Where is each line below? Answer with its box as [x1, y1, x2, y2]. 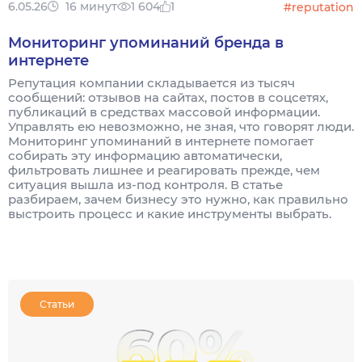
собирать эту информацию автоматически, [8, 148, 282, 163]
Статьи [40, 298, 74, 310]
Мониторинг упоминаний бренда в [8, 34, 284, 52]
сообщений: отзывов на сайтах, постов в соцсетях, [8, 90, 328, 105]
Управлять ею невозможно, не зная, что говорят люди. [8, 119, 354, 134]
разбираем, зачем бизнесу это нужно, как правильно [8, 192, 348, 207]
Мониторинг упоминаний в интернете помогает [8, 133, 314, 149]
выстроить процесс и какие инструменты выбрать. [8, 206, 331, 221]
